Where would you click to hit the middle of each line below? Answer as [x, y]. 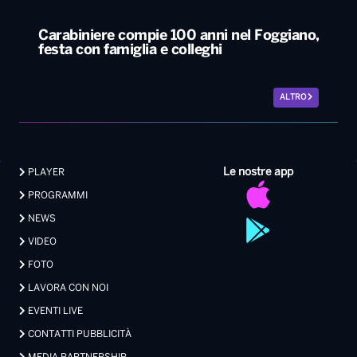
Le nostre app [258, 172]
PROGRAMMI [57, 195]
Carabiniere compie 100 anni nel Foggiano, [179, 36]
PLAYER [45, 172]
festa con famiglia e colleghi [130, 50]
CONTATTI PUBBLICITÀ [78, 334]
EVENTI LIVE [54, 311]
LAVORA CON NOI [67, 288]
